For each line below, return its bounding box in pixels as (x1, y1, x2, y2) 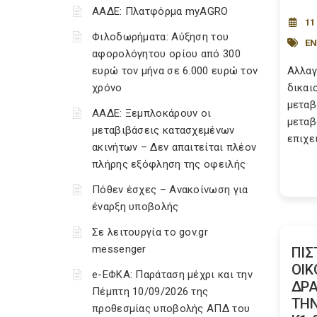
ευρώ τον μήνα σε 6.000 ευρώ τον (92, 64, 258, 77)
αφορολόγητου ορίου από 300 (92, 47, 241, 60)
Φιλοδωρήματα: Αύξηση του (92, 30, 229, 43)
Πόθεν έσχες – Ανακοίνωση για (92, 183, 248, 196)
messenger (92, 243, 146, 255)
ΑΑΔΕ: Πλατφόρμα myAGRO (92, 5, 229, 18)
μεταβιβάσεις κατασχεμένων (92, 124, 235, 137)
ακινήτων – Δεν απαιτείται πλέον (92, 141, 257, 154)
